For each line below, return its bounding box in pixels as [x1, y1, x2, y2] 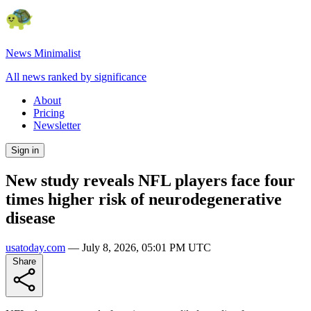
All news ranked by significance [6, 71, 146, 83]
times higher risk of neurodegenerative [6, 190, 282, 208]
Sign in [11, 145, 39, 155]
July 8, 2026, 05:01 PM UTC [82, 241, 211, 253]
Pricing [33, 107, 65, 119]
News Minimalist [6, 47, 81, 59]
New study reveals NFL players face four [6, 171, 295, 190]
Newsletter [33, 119, 81, 131]
